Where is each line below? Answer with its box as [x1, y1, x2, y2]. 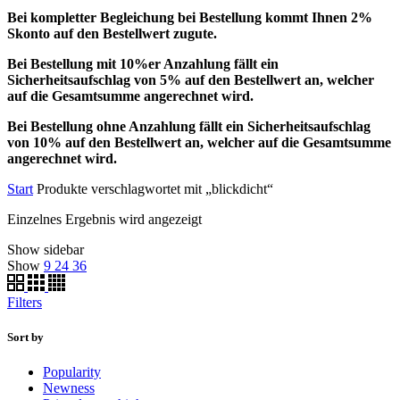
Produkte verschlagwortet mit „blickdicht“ [33, 180, 273, 196]
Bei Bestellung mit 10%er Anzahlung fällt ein [7, 55, 279, 71]
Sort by [7, 329, 44, 344]
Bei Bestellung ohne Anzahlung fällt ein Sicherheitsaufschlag [7, 118, 371, 134]
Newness [43, 379, 95, 396]
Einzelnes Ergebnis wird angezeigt [7, 211, 202, 227]
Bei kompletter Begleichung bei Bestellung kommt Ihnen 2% [7, 9, 372, 25]
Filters [7, 294, 42, 310]
